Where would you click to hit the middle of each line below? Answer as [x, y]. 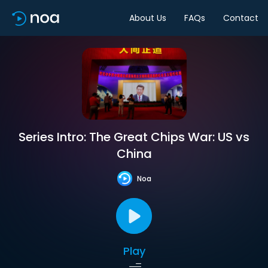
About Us [148, 18]
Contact [241, 18]
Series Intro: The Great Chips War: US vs [134, 137]
